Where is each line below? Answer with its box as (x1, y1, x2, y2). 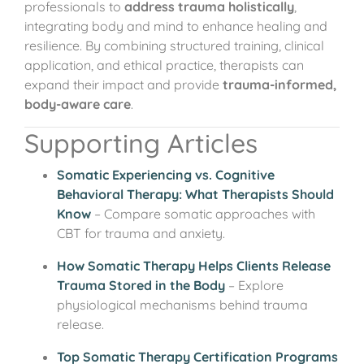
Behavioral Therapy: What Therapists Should (57, 186, 334, 202)
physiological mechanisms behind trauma (57, 297, 308, 313)
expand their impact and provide (24, 76, 223, 93)
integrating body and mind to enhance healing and (24, 18, 327, 34)
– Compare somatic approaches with (91, 206, 315, 222)
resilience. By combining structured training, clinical (24, 37, 324, 54)
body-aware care (24, 96, 131, 112)
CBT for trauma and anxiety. (57, 225, 225, 241)
